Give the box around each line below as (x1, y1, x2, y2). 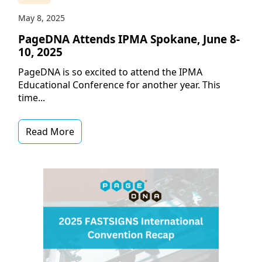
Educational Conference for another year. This (18, 78, 220, 92)
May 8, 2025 (18, 12, 65, 24)
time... (18, 91, 45, 105)
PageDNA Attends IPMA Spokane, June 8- (18, 32, 240, 47)
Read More (25, 125, 74, 139)
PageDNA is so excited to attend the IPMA (18, 65, 202, 79)
